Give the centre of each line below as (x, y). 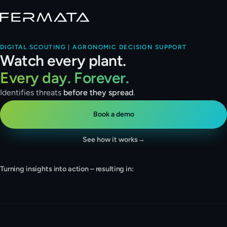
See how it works (110, 140)
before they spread (98, 92)
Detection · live (40, 180)
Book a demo (113, 114)
